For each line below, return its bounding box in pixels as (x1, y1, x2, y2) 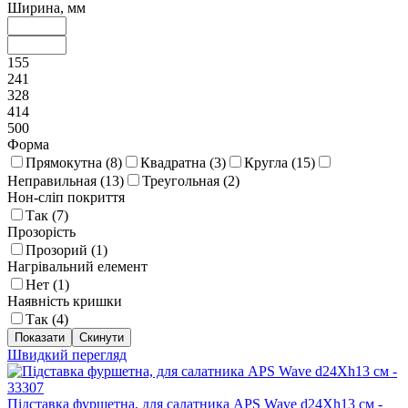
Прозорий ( (25, 242, 96, 259)
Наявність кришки (7, 293, 122, 310)
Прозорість (7, 224, 76, 240)
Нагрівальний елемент (7, 259, 148, 275)
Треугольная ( (142, 173, 228, 189)
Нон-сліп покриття (7, 189, 125, 206)
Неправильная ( (7, 173, 105, 189)
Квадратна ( (140, 155, 214, 171)
